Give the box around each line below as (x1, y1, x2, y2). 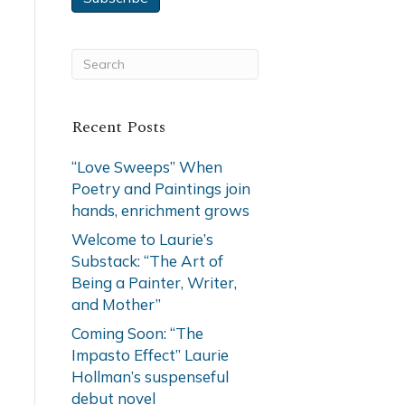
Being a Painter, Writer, (71, 273, 237, 292)
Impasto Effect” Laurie (71, 345, 229, 364)
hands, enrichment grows (71, 201, 250, 220)
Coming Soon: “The (71, 324, 203, 343)
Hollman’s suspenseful (71, 367, 229, 386)
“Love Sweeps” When (71, 157, 222, 176)
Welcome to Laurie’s (71, 230, 213, 249)
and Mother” (71, 295, 161, 314)
